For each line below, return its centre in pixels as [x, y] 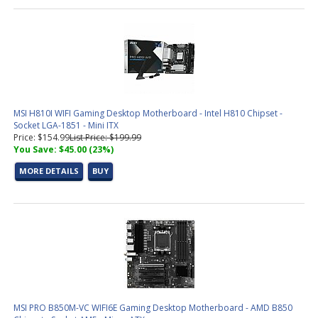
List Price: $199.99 [105, 137]
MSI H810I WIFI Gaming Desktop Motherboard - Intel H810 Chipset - [148, 113]
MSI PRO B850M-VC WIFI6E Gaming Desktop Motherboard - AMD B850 [153, 308]
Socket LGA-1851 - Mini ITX [66, 125]
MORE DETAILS [49, 171]
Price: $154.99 [42, 137]
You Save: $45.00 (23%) [64, 149]
